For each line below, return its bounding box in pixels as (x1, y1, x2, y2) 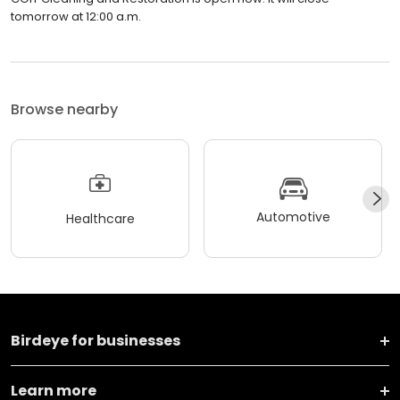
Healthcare (65, 209, 135, 228)
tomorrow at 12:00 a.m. (11, 8, 141, 26)
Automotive (255, 207, 330, 226)
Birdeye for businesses (11, 330, 180, 352)
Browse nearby (11, 99, 118, 121)
